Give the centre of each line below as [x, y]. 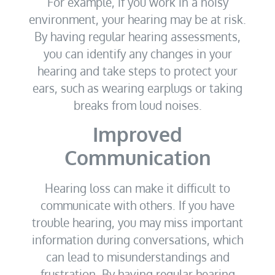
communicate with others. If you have [137, 205]
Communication [137, 157]
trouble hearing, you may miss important [137, 222]
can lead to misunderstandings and [137, 256]
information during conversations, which [137, 239]
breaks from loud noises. [137, 105]
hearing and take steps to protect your [137, 71]
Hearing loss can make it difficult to [137, 188]
